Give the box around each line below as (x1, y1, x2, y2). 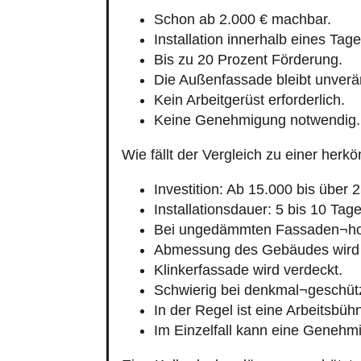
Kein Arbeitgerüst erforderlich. (154, 91, 345, 108)
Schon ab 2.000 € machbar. (154, 10, 331, 27)
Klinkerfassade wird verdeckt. (154, 261, 342, 278)
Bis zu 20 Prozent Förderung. (154, 51, 342, 68)
